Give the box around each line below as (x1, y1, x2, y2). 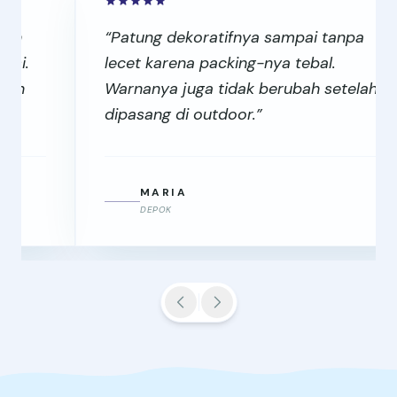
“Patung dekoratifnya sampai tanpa (51, 27, 310, 49)
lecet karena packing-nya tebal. (51, 52, 282, 74)
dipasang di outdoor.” (51, 104, 208, 126)
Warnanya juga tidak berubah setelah (51, 78, 323, 100)
